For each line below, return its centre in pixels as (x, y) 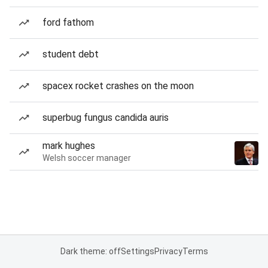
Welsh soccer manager (87, 158)
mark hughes (69, 146)
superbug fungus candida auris (106, 118)
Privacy (168, 251)
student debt (71, 54)
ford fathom (68, 22)
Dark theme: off (90, 251)
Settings (137, 251)
